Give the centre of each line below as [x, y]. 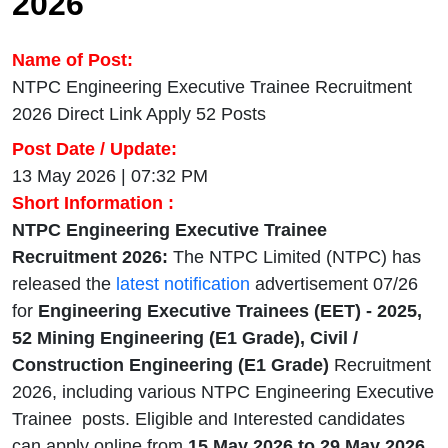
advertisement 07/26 [334, 284]
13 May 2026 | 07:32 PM [110, 176]
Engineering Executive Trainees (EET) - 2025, [230, 311]
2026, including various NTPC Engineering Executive [223, 392]
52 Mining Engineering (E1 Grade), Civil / [185, 338]
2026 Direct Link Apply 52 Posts [139, 114]
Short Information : [93, 203]
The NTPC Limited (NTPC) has [294, 257]
